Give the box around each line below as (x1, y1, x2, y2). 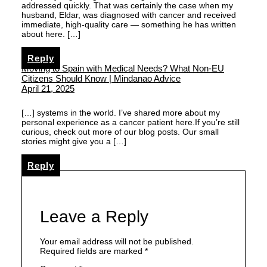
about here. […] (21, 29, 80, 39)
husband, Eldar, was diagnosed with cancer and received (21, 10, 236, 20)
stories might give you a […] (21, 136, 126, 146)
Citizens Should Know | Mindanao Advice (21, 73, 181, 83)
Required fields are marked (40, 246, 145, 256)
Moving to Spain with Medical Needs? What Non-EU (21, 63, 224, 73)
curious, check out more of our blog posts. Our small (21, 126, 219, 136)
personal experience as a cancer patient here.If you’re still (21, 117, 240, 127)
